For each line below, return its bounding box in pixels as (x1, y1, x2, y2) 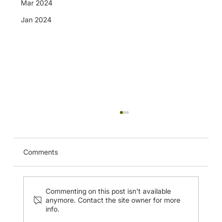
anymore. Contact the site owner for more (45, 195, 180, 204)
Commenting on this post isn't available (45, 186, 171, 195)
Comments (23, 147, 58, 156)
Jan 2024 (20, 15, 52, 24)
